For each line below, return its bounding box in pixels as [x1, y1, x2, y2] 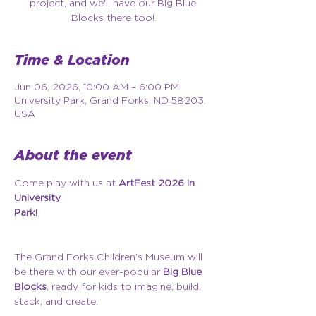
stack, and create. [14, 296, 98, 307]
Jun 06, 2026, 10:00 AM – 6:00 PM [14, 81, 179, 92]
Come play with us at [14, 177, 119, 188]
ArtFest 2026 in [119, 177, 197, 188]
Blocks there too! [71, 12, 154, 23]
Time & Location [14, 51, 130, 68]
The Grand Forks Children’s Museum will [14, 251, 205, 262]
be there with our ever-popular [14, 266, 163, 277]
